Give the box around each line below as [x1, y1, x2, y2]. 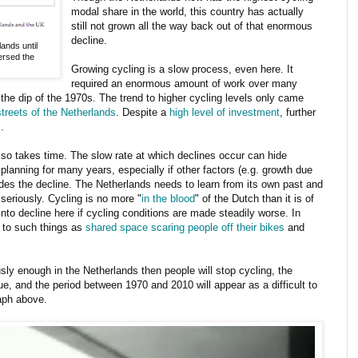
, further [280, 105, 316, 118]
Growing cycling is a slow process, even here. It [71, 62, 294, 75]
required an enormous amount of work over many [71, 77, 298, 89]
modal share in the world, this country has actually [71, 5, 304, 18]
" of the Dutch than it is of [195, 192, 314, 205]
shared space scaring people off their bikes [86, 221, 284, 233]
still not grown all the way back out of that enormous [71, 19, 313, 32]
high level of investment [169, 105, 280, 118]
